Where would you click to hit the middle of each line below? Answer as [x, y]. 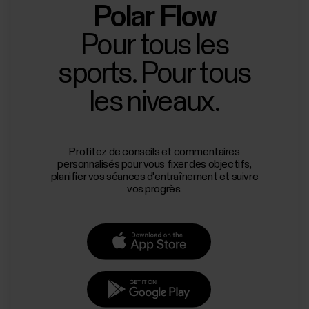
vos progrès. [154, 189]
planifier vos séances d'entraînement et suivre [154, 177]
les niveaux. [154, 102]
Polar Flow [154, 17]
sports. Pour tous [154, 74]
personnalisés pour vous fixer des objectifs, [154, 164]
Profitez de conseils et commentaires [154, 152]
